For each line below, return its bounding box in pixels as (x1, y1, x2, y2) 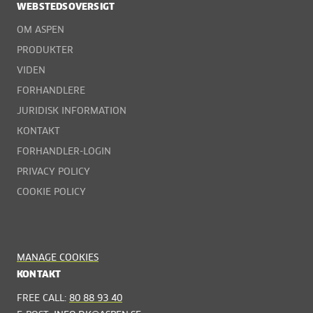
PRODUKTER (17, 46, 73, 56)
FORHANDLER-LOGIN (17, 147, 111, 157)
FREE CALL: (17, 293, 69, 303)
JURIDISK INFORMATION (17, 107, 126, 117)
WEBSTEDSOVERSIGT (17, 2, 115, 12)
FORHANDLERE (17, 87, 85, 96)
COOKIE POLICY (17, 188, 86, 198)
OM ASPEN (17, 26, 64, 36)
